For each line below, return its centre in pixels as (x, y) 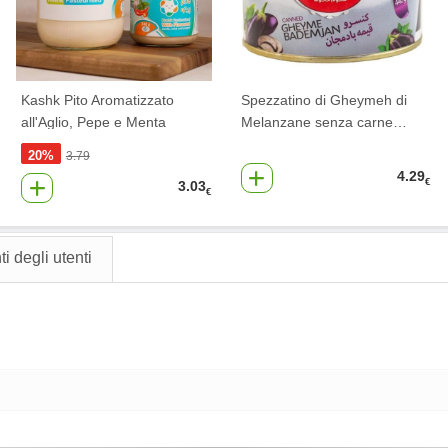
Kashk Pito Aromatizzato (97, 100)
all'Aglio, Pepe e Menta (93, 122)
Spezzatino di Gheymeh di (323, 100)
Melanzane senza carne (316, 122)
